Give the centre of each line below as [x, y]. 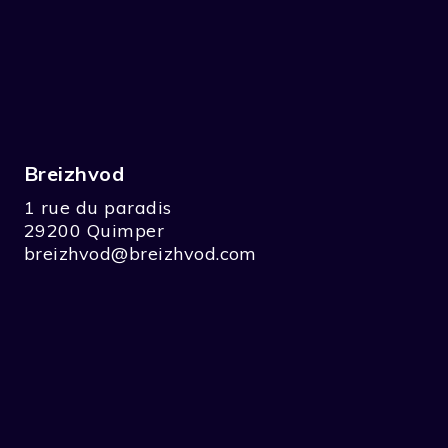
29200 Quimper [94, 230]
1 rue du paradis [97, 207]
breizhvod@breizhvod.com [140, 253]
